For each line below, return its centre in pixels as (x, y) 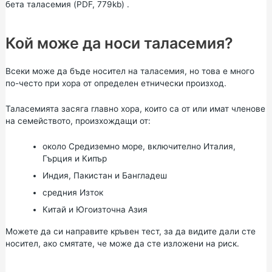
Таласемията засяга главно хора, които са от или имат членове (135, 109)
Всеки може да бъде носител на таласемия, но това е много (130, 71)
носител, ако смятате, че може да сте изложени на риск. (122, 243)
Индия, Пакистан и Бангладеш (104, 175)
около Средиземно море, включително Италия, (139, 146)
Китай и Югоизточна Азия (95, 209)
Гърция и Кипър (74, 158)
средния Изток (73, 192)
